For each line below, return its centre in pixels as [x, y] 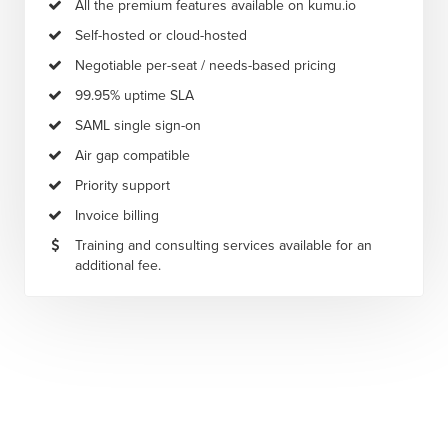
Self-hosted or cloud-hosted [161, 35]
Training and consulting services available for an [223, 245]
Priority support [122, 185]
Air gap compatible [132, 155]
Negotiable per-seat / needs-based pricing [205, 65]
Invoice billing [117, 215]
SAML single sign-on [138, 125]
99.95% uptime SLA [134, 95]
